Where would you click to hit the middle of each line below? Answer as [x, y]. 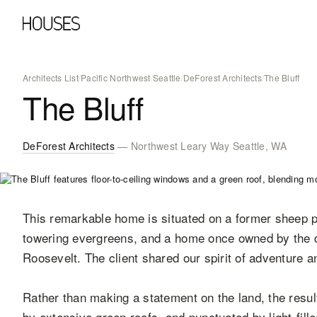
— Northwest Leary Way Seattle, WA [200, 146]
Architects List [51, 77]
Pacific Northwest [116, 77]
